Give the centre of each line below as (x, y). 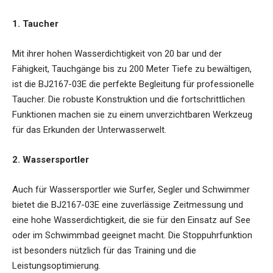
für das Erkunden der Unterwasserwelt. (89, 129)
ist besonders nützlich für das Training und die (104, 250)
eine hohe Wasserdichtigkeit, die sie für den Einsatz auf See (131, 220)
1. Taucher (35, 23)
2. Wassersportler (51, 159)
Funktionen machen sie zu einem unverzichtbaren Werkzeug (132, 114)
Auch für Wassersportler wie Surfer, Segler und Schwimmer (131, 189)
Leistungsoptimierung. (56, 265)
